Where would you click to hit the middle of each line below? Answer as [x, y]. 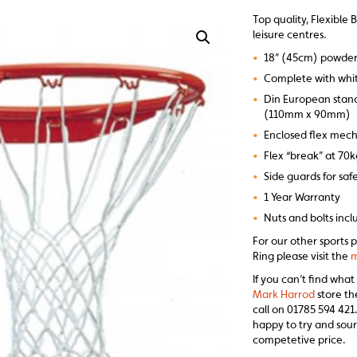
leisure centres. [290, 34]
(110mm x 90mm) [308, 114]
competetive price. [300, 339]
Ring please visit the [302, 256]
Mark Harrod [284, 294]
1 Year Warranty [302, 197]
